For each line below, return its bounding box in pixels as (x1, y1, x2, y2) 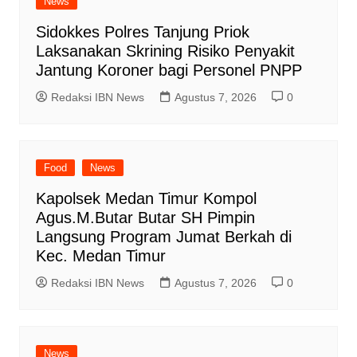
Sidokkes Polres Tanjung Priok (35, 23, 249, 41)
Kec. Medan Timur (35, 247, 166, 265)
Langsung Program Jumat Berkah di (35, 228, 292, 246)
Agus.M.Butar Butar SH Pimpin (35, 209, 255, 227)
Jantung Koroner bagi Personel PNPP (35, 61, 302, 80)
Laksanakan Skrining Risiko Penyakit (35, 42, 295, 61)
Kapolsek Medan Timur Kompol (35, 190, 257, 208)
